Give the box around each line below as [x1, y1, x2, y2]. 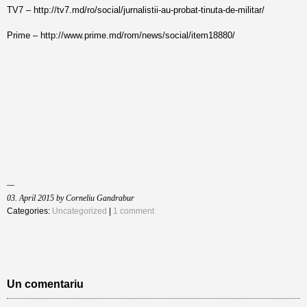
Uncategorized [52, 206, 107, 216]
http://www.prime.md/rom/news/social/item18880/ [40, 30, 235, 40]
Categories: [7, 206, 52, 216]
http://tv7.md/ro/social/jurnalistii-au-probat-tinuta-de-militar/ [34, 5, 265, 15]
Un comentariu [7, 278, 84, 290]
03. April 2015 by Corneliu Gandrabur [7, 193, 134, 203]
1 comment [113, 206, 154, 216]
